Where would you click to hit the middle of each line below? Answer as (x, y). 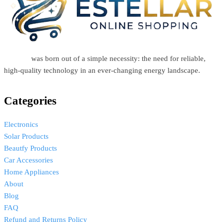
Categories (41, 101)
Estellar (17, 58)
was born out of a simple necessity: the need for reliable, (117, 58)
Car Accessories (28, 160)
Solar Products (26, 136)
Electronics (21, 124)
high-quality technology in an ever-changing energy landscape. (103, 70)
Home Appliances (31, 172)
